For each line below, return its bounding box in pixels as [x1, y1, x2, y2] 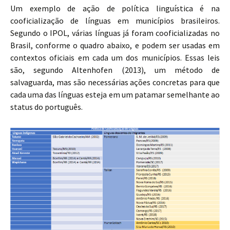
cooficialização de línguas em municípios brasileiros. [10, 15, 220, 26]
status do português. [10, 102, 83, 112]
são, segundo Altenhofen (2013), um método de [10, 65, 220, 75]
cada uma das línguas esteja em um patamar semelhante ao [10, 89, 220, 100]
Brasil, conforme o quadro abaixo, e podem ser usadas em [10, 40, 220, 51]
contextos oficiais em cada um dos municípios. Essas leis [10, 52, 220, 63]
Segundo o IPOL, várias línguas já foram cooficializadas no [10, 28, 220, 39]
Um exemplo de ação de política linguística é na [10, 3, 220, 14]
